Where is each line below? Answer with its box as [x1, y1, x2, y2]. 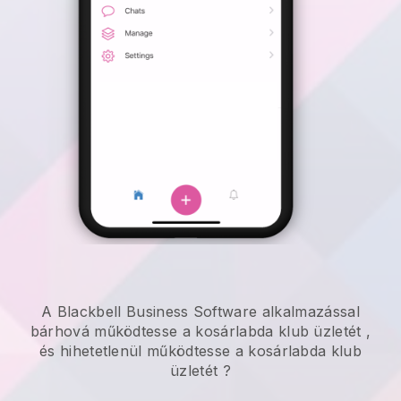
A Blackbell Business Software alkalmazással [41, 303, 360, 321]
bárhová [30, 322, 95, 341]
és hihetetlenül [38, 342, 148, 361]
